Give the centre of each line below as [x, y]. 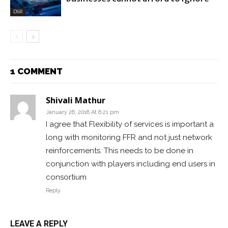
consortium [66, 177]
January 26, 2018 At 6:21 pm [82, 112]
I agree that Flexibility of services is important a [130, 124]
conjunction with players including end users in [131, 164]
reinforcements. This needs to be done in [120, 151]
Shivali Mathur [76, 100]
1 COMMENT [36, 71]
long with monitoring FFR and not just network [129, 137]
